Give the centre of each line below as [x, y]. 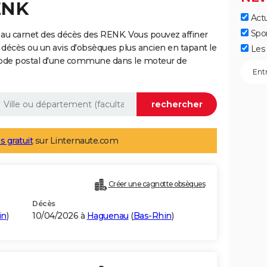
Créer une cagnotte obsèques [156, 184]
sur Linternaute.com [75, 141]
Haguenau [108, 216]
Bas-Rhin [152, 216]
